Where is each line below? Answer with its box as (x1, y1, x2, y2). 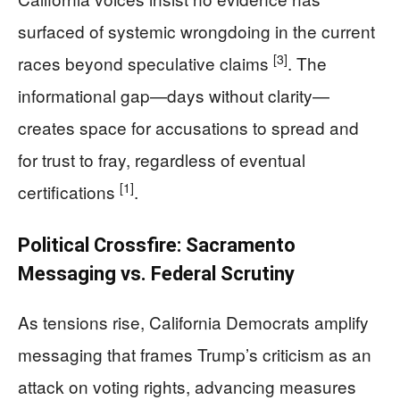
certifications (18, 179, 120, 204)
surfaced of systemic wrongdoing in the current (18, 19, 375, 43)
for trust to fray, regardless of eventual (18, 147, 305, 171)
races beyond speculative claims (18, 51, 273, 75)
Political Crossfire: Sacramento (18, 234, 296, 256)
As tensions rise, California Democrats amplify (18, 310, 369, 334)
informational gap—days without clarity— (18, 83, 329, 107)
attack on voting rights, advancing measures (18, 374, 356, 398)
